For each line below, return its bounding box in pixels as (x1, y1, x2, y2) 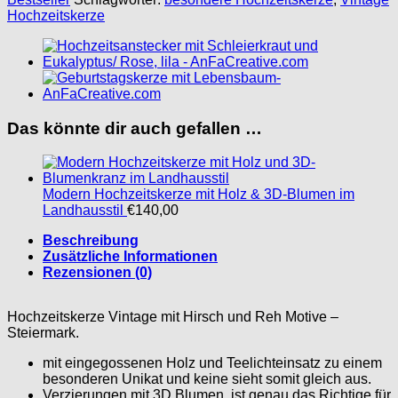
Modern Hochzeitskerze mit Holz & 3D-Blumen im (43, 187, 354, 203)
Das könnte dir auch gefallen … (7, 118, 262, 138)
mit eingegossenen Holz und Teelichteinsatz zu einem (43, 355, 382, 371)
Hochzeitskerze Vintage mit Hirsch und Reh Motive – (7, 309, 338, 325)
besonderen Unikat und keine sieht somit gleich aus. (43, 371, 371, 387)
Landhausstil (43, 203, 123, 219)
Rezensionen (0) (43, 265, 152, 281)
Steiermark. (7, 325, 79, 341)
